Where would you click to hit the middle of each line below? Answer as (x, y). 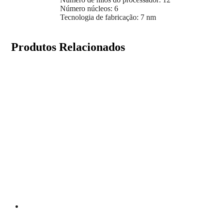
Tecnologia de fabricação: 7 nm (108, 17)
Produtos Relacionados (68, 47)
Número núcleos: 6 (89, 8)
